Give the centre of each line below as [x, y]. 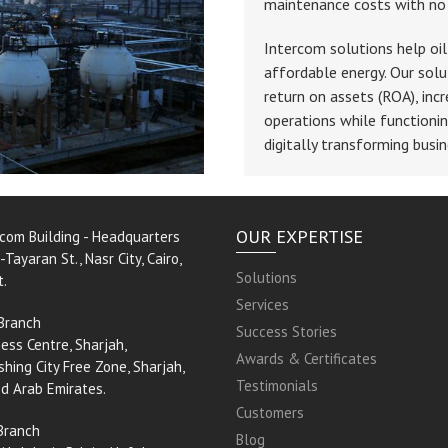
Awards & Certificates [306, 358]
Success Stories [286, 331]
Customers [269, 412]
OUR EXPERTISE [299, 236]
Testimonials [276, 385]
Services [262, 304]
